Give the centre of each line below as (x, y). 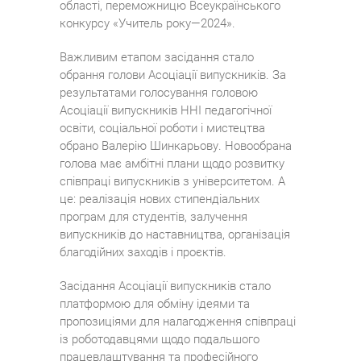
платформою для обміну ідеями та (155, 304)
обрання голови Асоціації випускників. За (173, 75)
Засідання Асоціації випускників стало (165, 286)
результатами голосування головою (159, 93)
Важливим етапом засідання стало (157, 58)
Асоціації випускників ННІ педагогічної (166, 111)
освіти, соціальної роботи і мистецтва (162, 129)
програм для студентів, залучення (154, 217)
